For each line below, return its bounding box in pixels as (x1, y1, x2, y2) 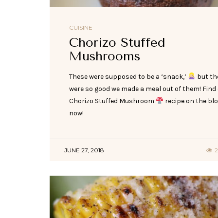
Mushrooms (69, 48, 140, 64)
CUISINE (69, 23, 92, 31)
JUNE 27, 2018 (64, 146, 104, 154)
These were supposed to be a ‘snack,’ (69, 72, 188, 81)
